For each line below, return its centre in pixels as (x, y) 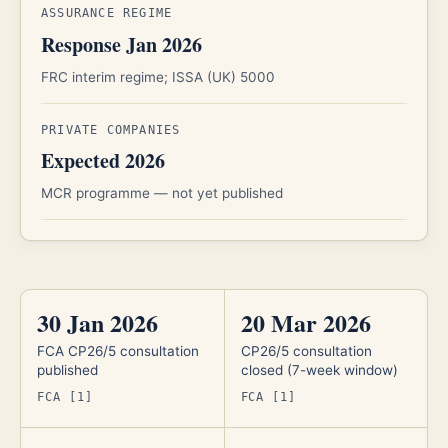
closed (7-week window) (319, 369)
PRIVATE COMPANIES (111, 129)
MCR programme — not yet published (162, 193)
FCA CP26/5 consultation (118, 350)
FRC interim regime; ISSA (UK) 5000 (158, 76)
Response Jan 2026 (121, 44)
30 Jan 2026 (97, 322)
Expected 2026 (103, 161)
